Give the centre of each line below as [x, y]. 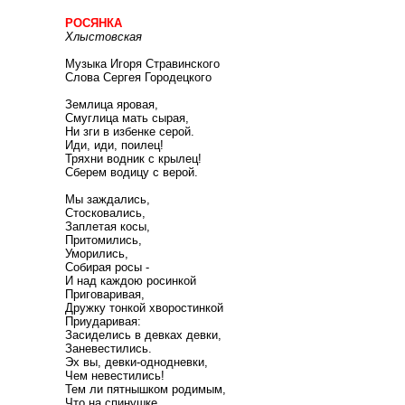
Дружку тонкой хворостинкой [144, 308]
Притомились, [104, 240]
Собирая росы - [107, 267]
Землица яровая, [112, 104]
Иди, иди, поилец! [114, 145]
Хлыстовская [104, 37]
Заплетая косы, [108, 226]
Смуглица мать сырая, [127, 118]
